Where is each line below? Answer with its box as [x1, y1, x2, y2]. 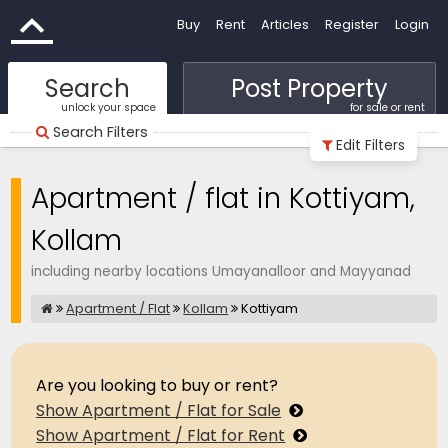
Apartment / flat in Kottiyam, [31, 179, 416, 218]
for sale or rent [349, 100, 425, 115]
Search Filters [53, 122, 149, 142]
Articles [260, 16, 309, 33]
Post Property [230, 72, 388, 105]
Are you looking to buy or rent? [36, 374, 287, 397]
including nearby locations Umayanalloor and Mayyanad [31, 262, 412, 281]
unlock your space [60, 100, 156, 115]
